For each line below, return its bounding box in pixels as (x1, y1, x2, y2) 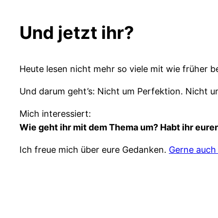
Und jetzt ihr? (19, 21, 134, 43)
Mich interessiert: (19, 108, 91, 119)
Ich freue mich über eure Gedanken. (19, 144, 169, 155)
